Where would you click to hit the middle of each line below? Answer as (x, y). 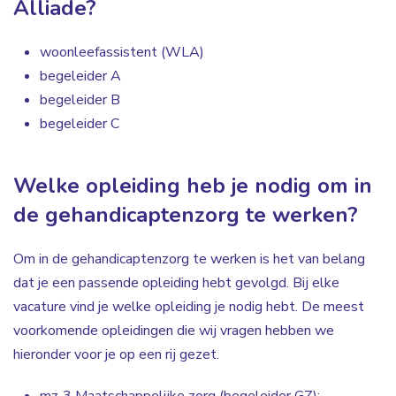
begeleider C (80, 124)
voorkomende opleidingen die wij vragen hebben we (174, 331)
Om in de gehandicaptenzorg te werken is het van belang (189, 259)
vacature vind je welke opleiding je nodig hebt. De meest (189, 307)
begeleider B (80, 100)
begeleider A (80, 76)
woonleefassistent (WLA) (122, 52)
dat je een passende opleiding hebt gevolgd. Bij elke (176, 283)
